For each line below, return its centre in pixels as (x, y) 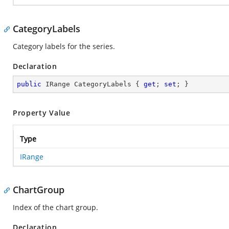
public (29, 84)
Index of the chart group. (55, 207)
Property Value (42, 113)
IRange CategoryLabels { (93, 84)
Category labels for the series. (64, 46)
